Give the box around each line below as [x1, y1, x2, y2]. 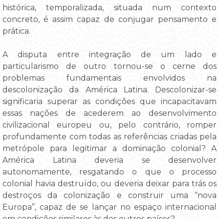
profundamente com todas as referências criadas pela [2, 132, 217, 142]
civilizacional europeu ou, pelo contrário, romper [2, 120, 217, 130]
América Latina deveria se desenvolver [2, 155, 217, 165]
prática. [2, 26, 30, 36]
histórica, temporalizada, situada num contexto [2, 3, 217, 13]
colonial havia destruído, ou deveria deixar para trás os [2, 179, 217, 189]
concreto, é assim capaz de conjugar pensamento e [2, 15, 217, 24]
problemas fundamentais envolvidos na [2, 73, 217, 83]
